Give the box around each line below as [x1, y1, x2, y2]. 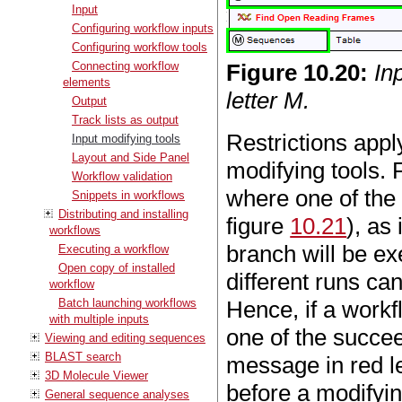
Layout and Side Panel [72, 150, 189, 164]
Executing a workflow [58, 241, 169, 256]
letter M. [226, 87, 310, 115]
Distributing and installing [58, 206, 188, 221]
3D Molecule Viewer [45, 368, 148, 382]
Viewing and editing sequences [45, 330, 205, 345]
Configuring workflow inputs [72, 21, 214, 35]
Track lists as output [72, 112, 179, 127]
